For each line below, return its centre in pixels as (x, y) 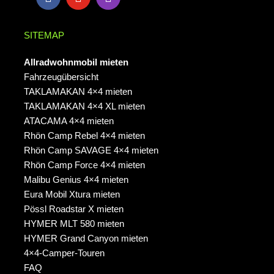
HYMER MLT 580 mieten (74, 224)
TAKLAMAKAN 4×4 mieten (78, 92)
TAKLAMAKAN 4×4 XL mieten (84, 106)
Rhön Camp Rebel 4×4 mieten (84, 136)
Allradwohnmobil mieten (76, 62)
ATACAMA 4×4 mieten (69, 121)
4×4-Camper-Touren (64, 253)
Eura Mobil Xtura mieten (72, 194)
